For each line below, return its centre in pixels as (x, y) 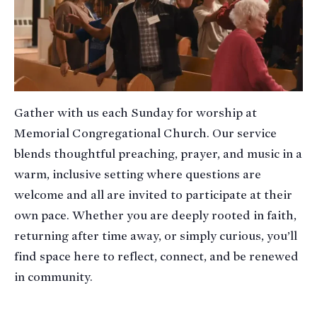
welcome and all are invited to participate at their (153, 195)
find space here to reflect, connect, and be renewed (156, 257)
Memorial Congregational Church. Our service (145, 133)
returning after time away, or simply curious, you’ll (156, 236)
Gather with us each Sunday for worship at (136, 113)
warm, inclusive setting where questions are (138, 174)
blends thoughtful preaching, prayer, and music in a (158, 154)
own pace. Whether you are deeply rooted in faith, (155, 215)
